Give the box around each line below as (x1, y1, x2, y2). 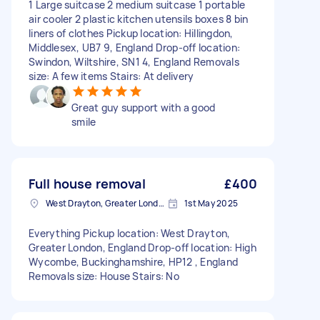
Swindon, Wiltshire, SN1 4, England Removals (29, 55, 239, 69)
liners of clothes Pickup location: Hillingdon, (29, 26, 234, 40)
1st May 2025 (184, 197, 238, 209)
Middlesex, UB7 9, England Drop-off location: (29, 41, 240, 54)
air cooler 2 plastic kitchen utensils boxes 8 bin (29, 12, 249, 26)
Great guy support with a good (71, 101, 216, 114)
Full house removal (29, 175, 146, 192)
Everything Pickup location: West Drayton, (29, 226, 231, 240)
